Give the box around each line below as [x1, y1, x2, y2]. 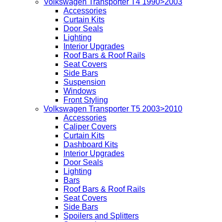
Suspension [63, 78, 106, 87]
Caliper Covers [63, 122, 116, 131]
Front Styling [63, 96, 108, 105]
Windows [63, 87, 96, 96]
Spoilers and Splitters [63, 212, 139, 221]
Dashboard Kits [63, 140, 118, 149]
